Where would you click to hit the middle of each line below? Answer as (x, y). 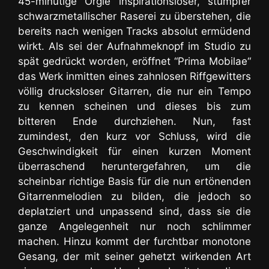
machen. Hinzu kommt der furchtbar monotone (134, 241)
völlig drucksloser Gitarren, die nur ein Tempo (134, 91)
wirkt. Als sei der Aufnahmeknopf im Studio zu (134, 46)
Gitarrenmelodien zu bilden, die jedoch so (134, 196)
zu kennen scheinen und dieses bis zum (134, 106)
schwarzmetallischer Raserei (87, 16)
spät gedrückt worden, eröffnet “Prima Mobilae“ (134, 61)
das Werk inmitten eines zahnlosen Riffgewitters (134, 76)
